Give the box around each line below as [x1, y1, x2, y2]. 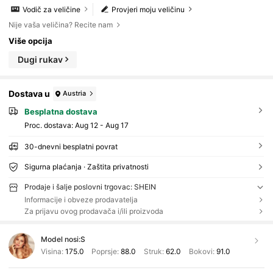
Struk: [141, 247, 166, 257]
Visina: [40, 247, 65, 257]
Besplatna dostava [24, 106, 97, 116]
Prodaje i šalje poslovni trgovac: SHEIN [24, 182, 156, 191]
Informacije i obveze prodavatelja [24, 194, 138, 204]
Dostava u [9, 88, 51, 99]
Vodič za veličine [23, 4, 81, 14]
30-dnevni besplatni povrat [24, 141, 118, 151]
